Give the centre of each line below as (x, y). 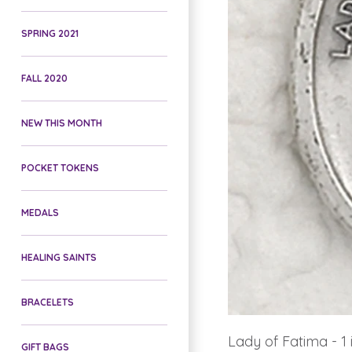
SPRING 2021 (50, 33)
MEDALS (40, 212)
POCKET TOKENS (60, 167)
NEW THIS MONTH (62, 123)
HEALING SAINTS (59, 257)
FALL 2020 (44, 78)
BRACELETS (48, 302)
